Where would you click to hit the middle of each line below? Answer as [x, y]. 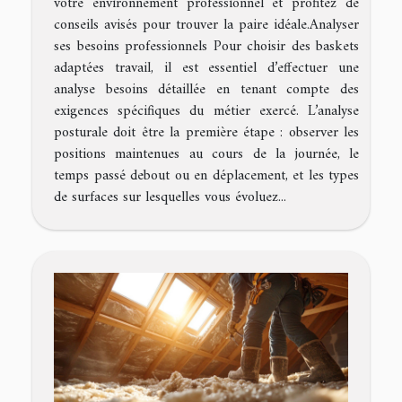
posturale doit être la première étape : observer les [206, 132]
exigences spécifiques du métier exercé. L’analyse [206, 111]
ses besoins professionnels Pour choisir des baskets [206, 46]
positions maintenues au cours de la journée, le [206, 154]
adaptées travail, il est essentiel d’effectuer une [206, 68]
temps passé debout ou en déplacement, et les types [206, 175]
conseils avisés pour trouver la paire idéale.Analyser [206, 25]
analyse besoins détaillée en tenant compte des [206, 89]
